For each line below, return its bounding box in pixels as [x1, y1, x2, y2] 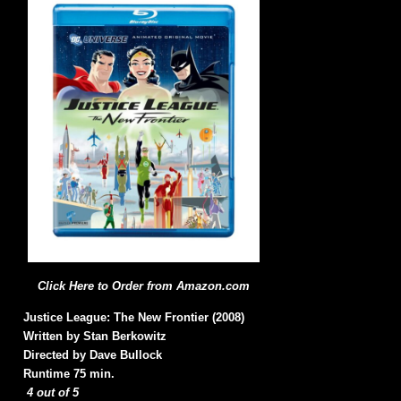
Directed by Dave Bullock [23, 348, 162, 363]
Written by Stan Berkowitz [23, 329, 166, 344]
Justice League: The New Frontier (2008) [23, 311, 244, 325]
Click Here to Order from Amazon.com [38, 279, 250, 294]
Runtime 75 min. [23, 367, 115, 381]
